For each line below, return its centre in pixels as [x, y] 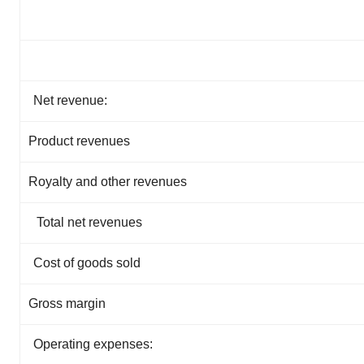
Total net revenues [89, 222]
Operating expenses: [93, 344]
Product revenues [79, 141]
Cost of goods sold [87, 263]
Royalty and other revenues [108, 182]
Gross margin [67, 303]
